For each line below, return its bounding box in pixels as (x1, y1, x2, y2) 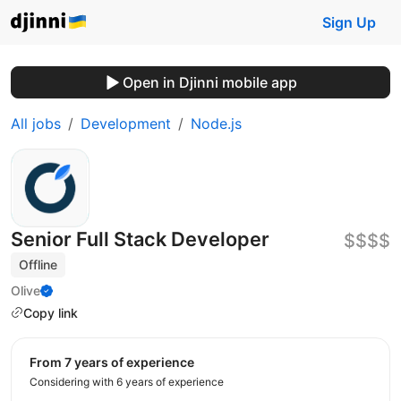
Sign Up (322, 13, 376, 31)
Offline (19, 257, 58, 272)
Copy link (23, 304, 78, 320)
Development (81, 115, 171, 132)
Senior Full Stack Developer (11, 227, 269, 251)
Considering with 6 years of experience (30, 375, 224, 389)
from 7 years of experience (37, 354, 194, 371)
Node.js (191, 115, 242, 132)
